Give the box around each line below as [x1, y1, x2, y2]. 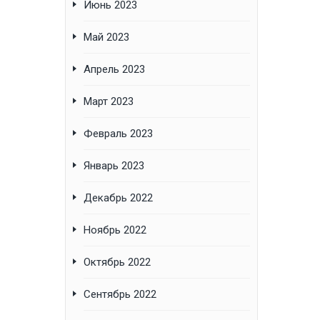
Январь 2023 [84, 159, 144, 173]
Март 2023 [84, 95, 134, 109]
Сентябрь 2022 [84, 288, 156, 301]
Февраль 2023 [84, 127, 153, 141]
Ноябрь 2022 [84, 224, 146, 237]
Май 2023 [84, 31, 129, 44]
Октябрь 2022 [84, 256, 151, 269]
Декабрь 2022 [84, 191, 153, 205]
